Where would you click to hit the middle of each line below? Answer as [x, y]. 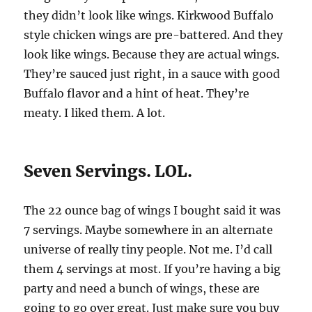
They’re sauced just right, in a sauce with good [152, 74]
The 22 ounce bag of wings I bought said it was [153, 211]
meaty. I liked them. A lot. [95, 113]
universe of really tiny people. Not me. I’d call [148, 250]
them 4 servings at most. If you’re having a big [153, 269]
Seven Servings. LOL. [108, 171]
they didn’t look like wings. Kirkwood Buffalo [149, 16]
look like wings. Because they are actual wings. [152, 55]
